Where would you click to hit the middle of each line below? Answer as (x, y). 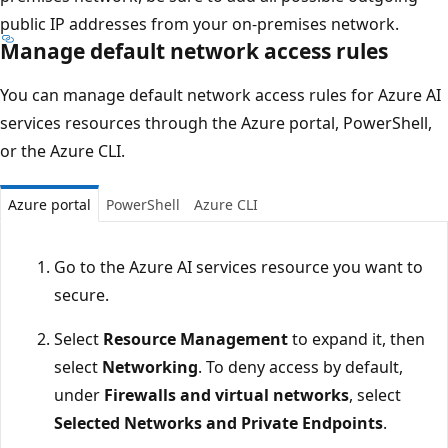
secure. (81, 294)
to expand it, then (356, 338)
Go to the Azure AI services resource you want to (238, 266)
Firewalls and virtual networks (226, 394)
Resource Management (195, 338)
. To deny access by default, (300, 366)
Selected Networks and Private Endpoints (218, 422)
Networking (150, 366)
